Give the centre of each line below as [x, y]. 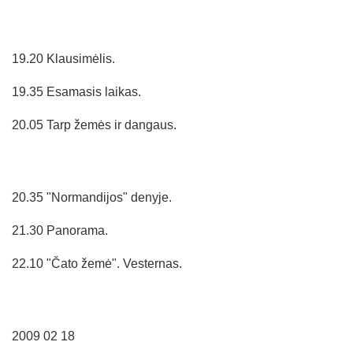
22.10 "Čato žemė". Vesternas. [97, 263]
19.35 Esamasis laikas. [76, 91]
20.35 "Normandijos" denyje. [92, 197]
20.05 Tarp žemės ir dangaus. [94, 124]
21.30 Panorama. [60, 230]
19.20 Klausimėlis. [63, 58]
